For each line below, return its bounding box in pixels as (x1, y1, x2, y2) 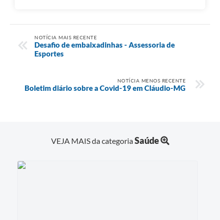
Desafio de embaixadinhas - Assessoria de (34, 40, 175, 49)
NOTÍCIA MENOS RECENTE (117, 77, 186, 83)
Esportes (34, 49, 64, 58)
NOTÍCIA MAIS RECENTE (34, 34, 97, 40)
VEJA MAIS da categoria (51, 136, 135, 146)
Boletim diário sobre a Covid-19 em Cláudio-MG (25, 83, 186, 92)
